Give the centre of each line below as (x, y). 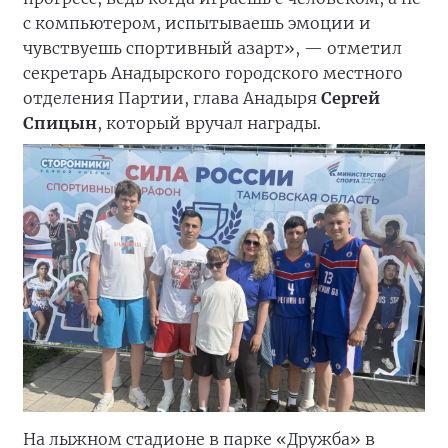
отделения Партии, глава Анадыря (170, 98)
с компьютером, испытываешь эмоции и (197, 23)
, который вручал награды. (209, 123)
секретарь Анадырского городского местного (213, 73)
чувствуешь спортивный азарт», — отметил (212, 48)
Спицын (60, 123)
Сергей (348, 98)
